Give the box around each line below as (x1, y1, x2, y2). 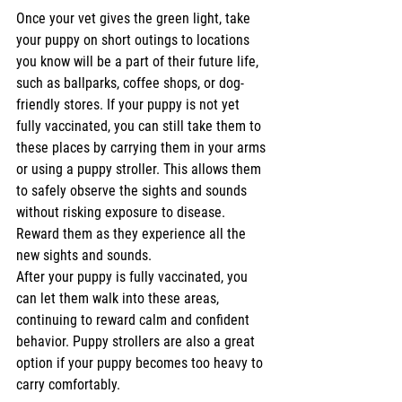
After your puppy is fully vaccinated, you (16, 268, 251, 286)
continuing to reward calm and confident (16, 311, 253, 329)
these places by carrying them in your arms (16, 139, 269, 157)
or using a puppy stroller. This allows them (16, 161, 265, 179)
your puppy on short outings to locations (16, 31, 253, 49)
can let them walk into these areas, (16, 290, 223, 308)
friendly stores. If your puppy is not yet (16, 96, 243, 114)
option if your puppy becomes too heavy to (16, 354, 267, 372)
